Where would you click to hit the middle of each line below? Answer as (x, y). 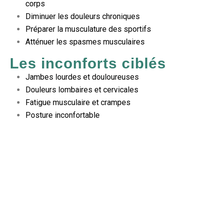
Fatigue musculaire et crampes (78, 103)
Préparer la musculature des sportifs (88, 29)
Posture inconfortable (63, 115)
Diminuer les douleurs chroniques (83, 17)
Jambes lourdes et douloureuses (82, 77)
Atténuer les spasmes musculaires (85, 42)
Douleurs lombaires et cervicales (82, 90)
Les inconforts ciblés (88, 64)
